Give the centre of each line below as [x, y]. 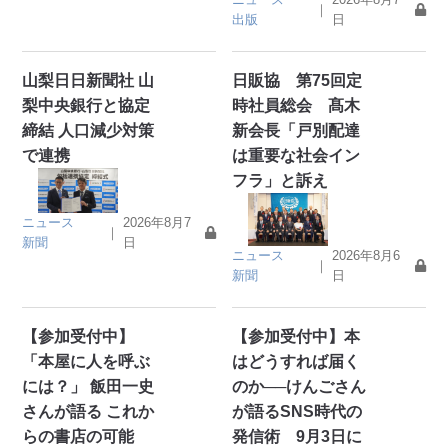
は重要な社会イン [296, 155]
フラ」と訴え [280, 180]
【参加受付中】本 [296, 337]
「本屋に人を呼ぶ [86, 362]
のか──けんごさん [299, 387]
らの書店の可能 [78, 437]
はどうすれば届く [296, 362]
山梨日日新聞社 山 [88, 80]
